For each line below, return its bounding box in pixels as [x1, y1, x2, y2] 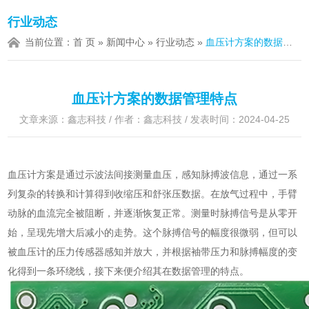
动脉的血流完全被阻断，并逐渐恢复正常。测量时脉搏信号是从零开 [8, 208, 298, 219]
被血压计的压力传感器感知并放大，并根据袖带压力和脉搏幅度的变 [8, 246, 298, 257]
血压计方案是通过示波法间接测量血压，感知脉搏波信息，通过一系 [8, 169, 298, 180]
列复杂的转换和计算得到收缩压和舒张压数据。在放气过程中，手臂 [8, 188, 298, 199]
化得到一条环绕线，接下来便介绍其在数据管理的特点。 [8, 266, 250, 277]
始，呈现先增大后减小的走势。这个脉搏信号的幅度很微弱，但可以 [8, 227, 298, 238]
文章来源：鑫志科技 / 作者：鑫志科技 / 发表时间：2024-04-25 [19, 114, 290, 125]
